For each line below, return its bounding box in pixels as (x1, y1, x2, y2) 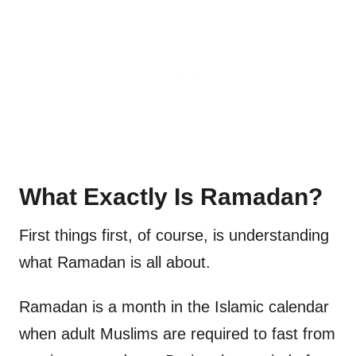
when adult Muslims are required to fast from (19, 325, 335, 343)
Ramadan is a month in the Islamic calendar (19, 298, 329, 316)
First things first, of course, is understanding (19, 226, 329, 245)
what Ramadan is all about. (19, 253, 211, 272)
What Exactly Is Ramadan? (19, 184, 323, 211)
